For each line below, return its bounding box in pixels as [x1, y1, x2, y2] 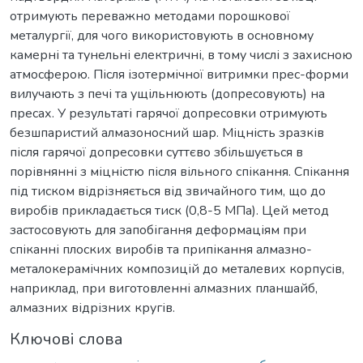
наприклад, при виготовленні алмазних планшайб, [10, 279, 318, 297]
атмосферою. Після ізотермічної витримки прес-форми [10, 65, 348, 83]
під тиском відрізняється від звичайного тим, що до [10, 181, 326, 200]
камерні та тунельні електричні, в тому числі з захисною [10, 45, 352, 64]
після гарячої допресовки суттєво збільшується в [10, 143, 303, 161]
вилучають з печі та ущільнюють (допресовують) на [10, 84, 325, 103]
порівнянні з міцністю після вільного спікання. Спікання [10, 162, 349, 181]
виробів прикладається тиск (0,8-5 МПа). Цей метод [10, 201, 329, 220]
